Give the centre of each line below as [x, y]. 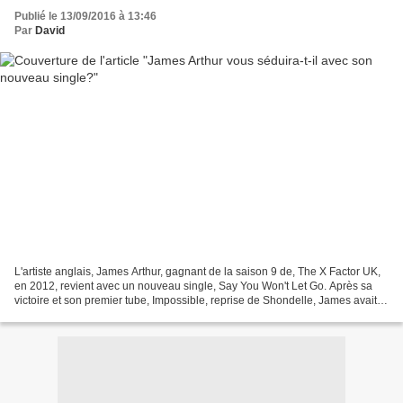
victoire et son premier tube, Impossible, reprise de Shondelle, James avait [196, 300]
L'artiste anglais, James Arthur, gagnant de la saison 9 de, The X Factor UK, [197, 271]
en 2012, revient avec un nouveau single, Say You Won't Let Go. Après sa [193, 286]
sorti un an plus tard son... [77, 314]
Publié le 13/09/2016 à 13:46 [85, 17]
